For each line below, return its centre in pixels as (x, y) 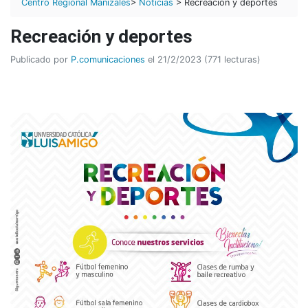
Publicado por (41, 59)
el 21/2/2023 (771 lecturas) (203, 59)
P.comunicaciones (108, 59)
